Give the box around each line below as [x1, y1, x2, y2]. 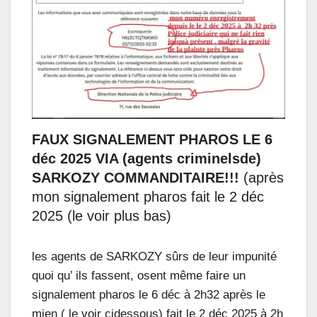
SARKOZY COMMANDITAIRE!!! [32, 170, 243, 186]
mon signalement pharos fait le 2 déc [32, 189, 264, 205]
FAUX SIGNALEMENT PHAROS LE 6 [32, 132, 272, 148]
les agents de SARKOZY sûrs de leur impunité [32, 250, 277, 264]
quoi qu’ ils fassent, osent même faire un [32, 269, 246, 283]
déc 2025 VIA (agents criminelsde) [32, 151, 261, 167]
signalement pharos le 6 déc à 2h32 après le [32, 288, 265, 302]
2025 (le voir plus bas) [32, 208, 171, 224]
